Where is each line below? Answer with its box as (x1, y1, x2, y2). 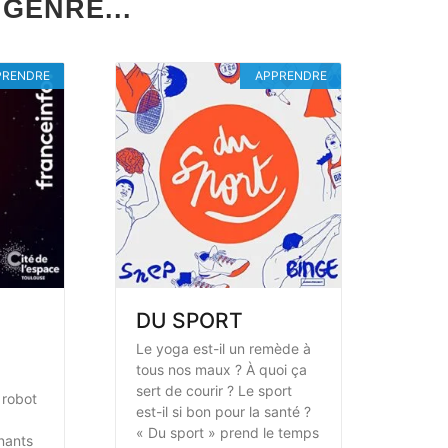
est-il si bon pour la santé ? (136, 402, 312, 420)
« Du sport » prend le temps (136, 423, 320, 441)
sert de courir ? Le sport (136, 381, 293, 399)
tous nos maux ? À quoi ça (136, 360, 308, 378)
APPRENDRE (254, 68, 327, 84)
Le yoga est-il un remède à (136, 339, 312, 357)
